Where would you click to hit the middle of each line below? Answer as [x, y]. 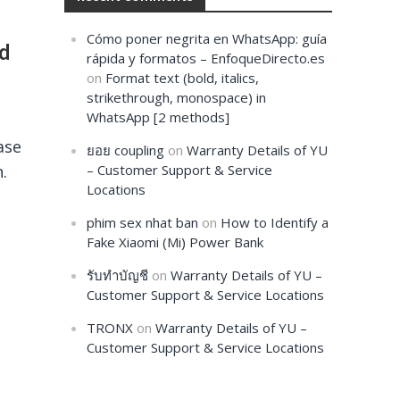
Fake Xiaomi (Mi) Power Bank [175, 242]
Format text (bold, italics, [183, 78]
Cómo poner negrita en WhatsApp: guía [207, 38]
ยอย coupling [126, 150]
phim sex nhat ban [143, 222]
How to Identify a [275, 222]
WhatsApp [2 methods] [158, 117]
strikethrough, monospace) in [177, 97]
